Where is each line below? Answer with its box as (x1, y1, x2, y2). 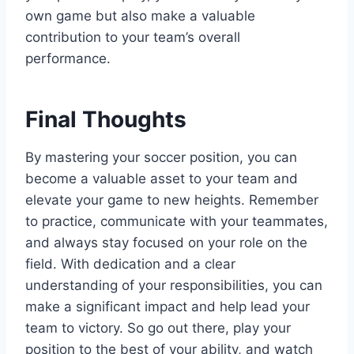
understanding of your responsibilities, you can (25, 277, 322, 293)
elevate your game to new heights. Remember (25, 191, 318, 208)
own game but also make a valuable (25, 7, 255, 24)
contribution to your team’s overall (25, 28, 240, 45)
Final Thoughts (25, 105, 186, 133)
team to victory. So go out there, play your (25, 319, 291, 336)
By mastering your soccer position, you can (25, 149, 297, 165)
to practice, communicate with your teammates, (25, 213, 328, 229)
